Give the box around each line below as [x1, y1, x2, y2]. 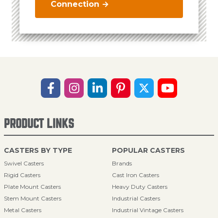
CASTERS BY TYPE [4, 146, 72, 155]
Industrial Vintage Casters [112, 206, 183, 214]
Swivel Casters [4, 160, 44, 167]
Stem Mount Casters [4, 195, 61, 202]
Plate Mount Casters [4, 183, 61, 190]
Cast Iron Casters [112, 171, 159, 179]
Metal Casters [4, 206, 41, 214]
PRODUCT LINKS [4, 118, 74, 130]
